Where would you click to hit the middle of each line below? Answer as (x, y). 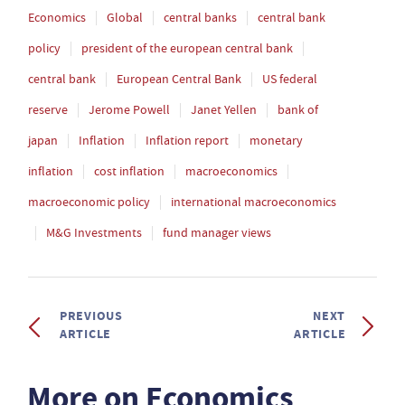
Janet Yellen (224, 109)
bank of (298, 109)
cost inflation (129, 171)
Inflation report (187, 140)
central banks (200, 17)
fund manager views (217, 232)
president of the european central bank (187, 48)
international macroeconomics (254, 202)
